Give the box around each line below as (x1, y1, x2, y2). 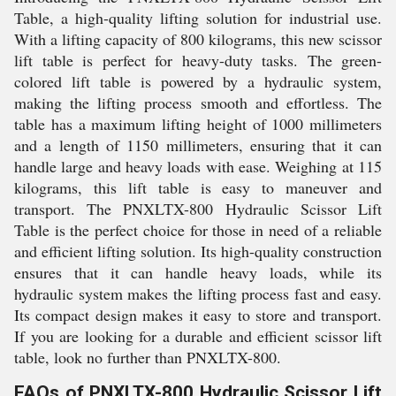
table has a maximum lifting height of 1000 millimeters (14, 113, 382, 134)
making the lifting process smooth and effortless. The (14, 92, 382, 113)
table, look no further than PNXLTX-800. (14, 346, 281, 368)
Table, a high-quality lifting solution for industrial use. (14, 7, 382, 28)
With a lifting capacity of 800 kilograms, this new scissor (14, 28, 382, 49)
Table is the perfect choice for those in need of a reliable (14, 219, 382, 240)
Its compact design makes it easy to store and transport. (14, 304, 382, 325)
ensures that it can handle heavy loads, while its (14, 262, 382, 283)
